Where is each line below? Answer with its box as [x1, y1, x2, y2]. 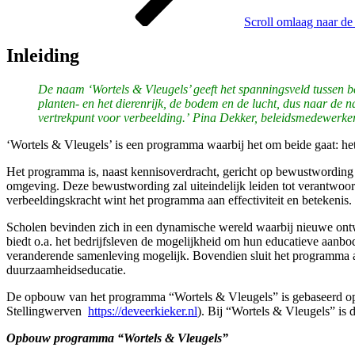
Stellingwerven [6, 303, 88, 318]
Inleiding [6, 44, 79, 66]
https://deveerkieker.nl [88, 303, 197, 318]
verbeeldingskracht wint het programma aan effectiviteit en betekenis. [6, 193, 352, 207]
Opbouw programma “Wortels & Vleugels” [6, 330, 228, 345]
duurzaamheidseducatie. [6, 262, 129, 277]
